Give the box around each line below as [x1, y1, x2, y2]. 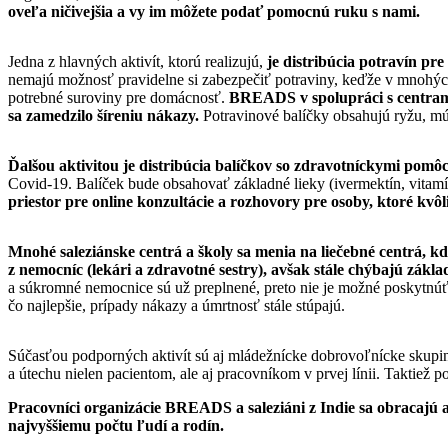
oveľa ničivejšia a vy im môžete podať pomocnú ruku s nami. [8, 2, 420, 20]
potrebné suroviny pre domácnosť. [8, 88, 229, 106]
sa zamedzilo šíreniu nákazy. [8, 106, 199, 124]
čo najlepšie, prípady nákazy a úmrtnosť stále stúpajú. [8, 296, 345, 314]
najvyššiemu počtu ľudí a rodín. [8, 416, 224, 434]
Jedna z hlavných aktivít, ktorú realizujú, [8, 52, 267, 70]
